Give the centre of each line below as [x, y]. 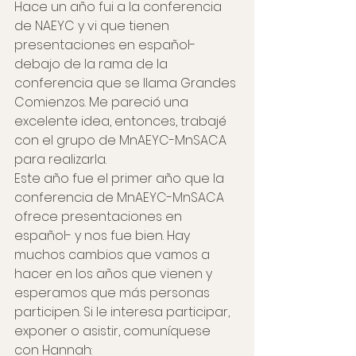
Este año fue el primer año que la [121, 178]
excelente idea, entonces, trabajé [122, 121]
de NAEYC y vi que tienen [93, 25]
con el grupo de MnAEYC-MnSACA [122, 140]
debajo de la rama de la [93, 64]
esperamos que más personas [114, 292]
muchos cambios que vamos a [114, 254]
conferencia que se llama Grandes [127, 83]
